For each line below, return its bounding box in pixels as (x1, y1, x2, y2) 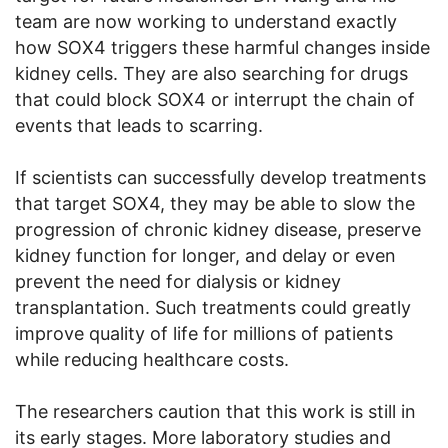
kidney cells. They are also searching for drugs (15, 62, 408, 84)
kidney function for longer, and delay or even (15, 244, 396, 266)
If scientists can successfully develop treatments (15, 166, 426, 188)
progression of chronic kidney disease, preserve (15, 218, 421, 240)
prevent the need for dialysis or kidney (15, 270, 341, 292)
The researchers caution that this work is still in (15, 400, 416, 422)
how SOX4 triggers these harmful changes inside (15, 36, 430, 58)
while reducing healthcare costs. (15, 348, 289, 370)
